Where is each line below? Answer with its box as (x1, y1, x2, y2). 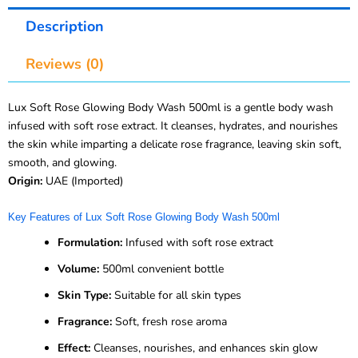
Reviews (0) (25, 54, 104, 74)
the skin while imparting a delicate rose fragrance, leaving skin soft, (8, 137, 341, 153)
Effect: (58, 340, 90, 356)
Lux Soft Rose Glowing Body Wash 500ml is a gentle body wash (8, 100, 333, 116)
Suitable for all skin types (111, 287, 241, 303)
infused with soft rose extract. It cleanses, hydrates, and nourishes (8, 118, 338, 134)
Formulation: (58, 234, 122, 250)
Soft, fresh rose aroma (112, 313, 227, 329)
